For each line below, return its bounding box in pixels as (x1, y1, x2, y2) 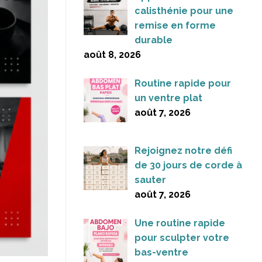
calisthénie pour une (135, 5, 233, 16)
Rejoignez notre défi (135, 145, 232, 157)
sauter (135, 174, 166, 186)
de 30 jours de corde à (135, 160, 242, 171)
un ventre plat (135, 92, 202, 104)
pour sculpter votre (135, 232, 229, 244)
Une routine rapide (135, 218, 225, 229)
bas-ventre (135, 247, 188, 258)
